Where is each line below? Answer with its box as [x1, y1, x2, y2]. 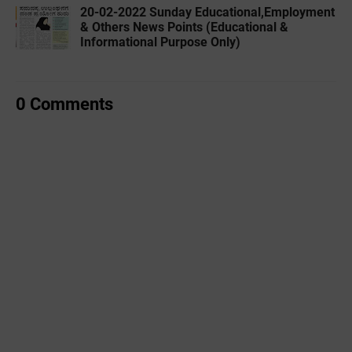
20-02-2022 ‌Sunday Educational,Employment [80, 4, 335, 20]
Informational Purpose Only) [80, 34, 240, 49]
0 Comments [16, 93, 113, 114]
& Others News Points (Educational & [80, 19, 288, 35]
